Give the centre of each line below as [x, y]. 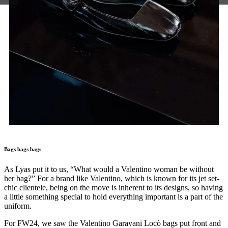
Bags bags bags [23, 149]
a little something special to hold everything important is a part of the [113, 196]
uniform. [19, 206]
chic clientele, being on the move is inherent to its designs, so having [113, 187]
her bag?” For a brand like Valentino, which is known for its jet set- [112, 178]
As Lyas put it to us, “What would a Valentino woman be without [109, 169]
